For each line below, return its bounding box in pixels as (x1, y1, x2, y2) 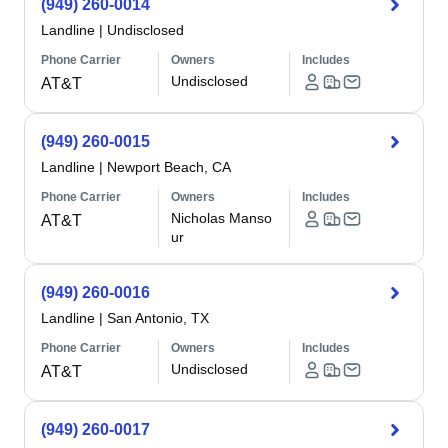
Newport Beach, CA (107, 159, 231, 175)
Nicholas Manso (171, 210, 273, 226)
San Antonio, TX (107, 310, 209, 326)
